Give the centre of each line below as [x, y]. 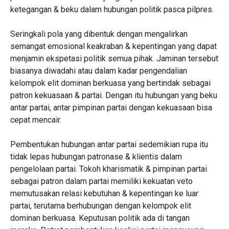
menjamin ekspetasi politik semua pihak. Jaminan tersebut [114, 59]
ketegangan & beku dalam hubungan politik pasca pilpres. [112, 9]
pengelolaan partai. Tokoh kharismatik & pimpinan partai [108, 169]
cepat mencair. [36, 120]
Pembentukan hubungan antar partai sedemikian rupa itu [109, 144]
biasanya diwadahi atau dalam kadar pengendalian [98, 71]
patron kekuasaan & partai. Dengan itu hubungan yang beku [113, 95]
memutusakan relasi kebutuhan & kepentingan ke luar [104, 193]
